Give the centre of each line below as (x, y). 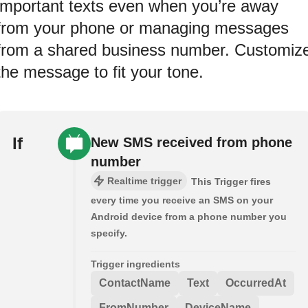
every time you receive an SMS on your (182, 200)
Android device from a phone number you (189, 216)
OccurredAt (256, 283)
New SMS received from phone (191, 142)
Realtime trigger (144, 180)
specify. (109, 233)
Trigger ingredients (135, 264)
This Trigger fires (231, 181)
